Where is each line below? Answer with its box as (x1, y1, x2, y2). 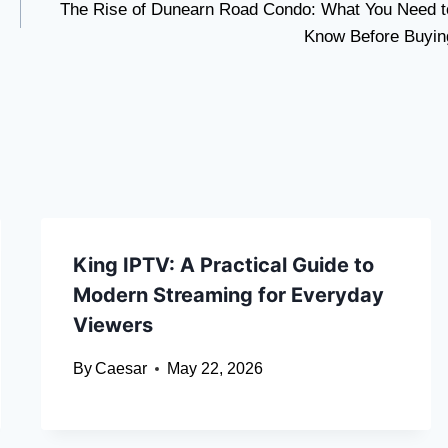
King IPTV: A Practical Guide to (72, 253, 374, 278)
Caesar (94, 360, 147, 378)
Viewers (72, 313, 153, 338)
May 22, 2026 (166, 360, 263, 378)
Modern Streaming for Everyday (72, 283, 384, 308)
